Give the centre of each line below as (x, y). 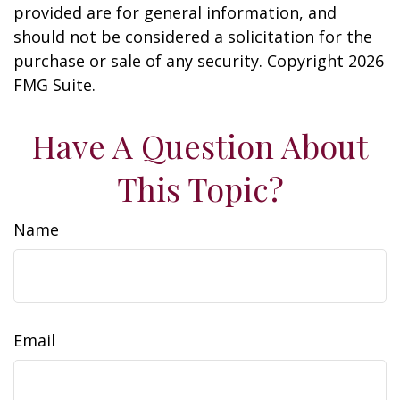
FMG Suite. (54, 84)
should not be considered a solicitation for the (193, 36)
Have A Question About (200, 145)
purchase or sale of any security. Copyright (181, 60)
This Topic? (200, 188)
